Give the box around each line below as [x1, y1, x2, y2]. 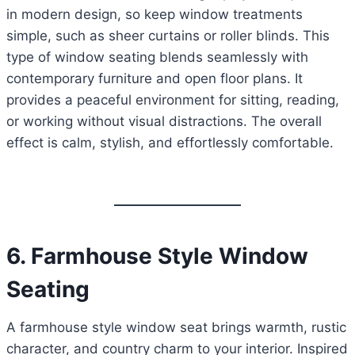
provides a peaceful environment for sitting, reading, [6, 92, 339, 109]
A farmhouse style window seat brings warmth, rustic [6, 319, 346, 336]
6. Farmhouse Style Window [6, 242, 308, 270]
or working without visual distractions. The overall [6, 113, 322, 130]
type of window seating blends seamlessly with [6, 49, 308, 66]
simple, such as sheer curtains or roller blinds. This [6, 28, 330, 44]
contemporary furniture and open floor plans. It [6, 71, 303, 87]
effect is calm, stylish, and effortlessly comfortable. [6, 135, 334, 151]
